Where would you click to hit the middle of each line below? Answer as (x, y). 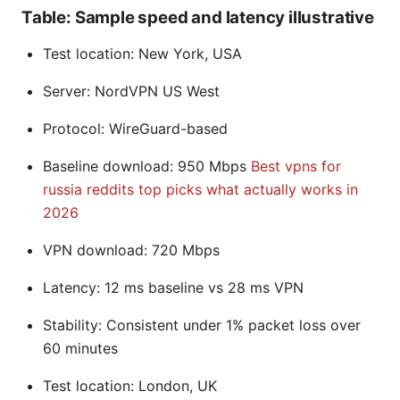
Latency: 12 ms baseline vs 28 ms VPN (173, 288)
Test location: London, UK (130, 386)
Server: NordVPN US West (131, 92)
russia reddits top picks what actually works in (200, 190)
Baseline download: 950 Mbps (147, 167)
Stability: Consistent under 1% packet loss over (202, 325)
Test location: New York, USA (142, 54)
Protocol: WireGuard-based (135, 129)
